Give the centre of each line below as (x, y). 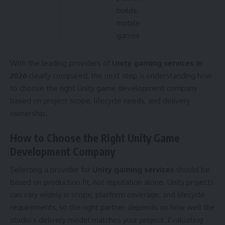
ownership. (29, 114)
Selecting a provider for (51, 170)
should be (192, 170)
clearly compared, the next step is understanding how (119, 76)
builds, (127, 10)
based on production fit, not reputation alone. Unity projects (112, 182)
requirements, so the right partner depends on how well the (113, 207)
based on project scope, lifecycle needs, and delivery (100, 101)
